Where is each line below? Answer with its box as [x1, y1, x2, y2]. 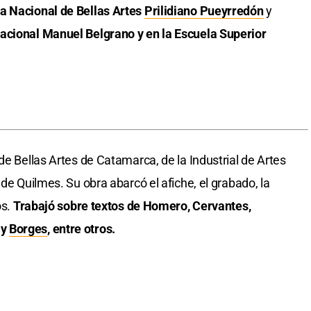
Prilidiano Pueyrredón [144, 3, 264, 19]
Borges [8, 221, 48, 237]
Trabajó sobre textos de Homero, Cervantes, [10, 199, 251, 214]
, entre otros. [47, 221, 115, 237]
